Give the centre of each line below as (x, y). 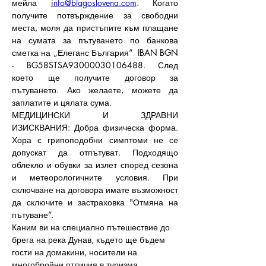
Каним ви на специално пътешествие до (92, 227)
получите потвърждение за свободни (95, 15)
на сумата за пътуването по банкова (95, 40)
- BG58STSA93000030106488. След (95, 65)
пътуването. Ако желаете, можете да (95, 90)
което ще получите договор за (95, 77)
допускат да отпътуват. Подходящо (95, 152)
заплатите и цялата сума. (62, 102)
